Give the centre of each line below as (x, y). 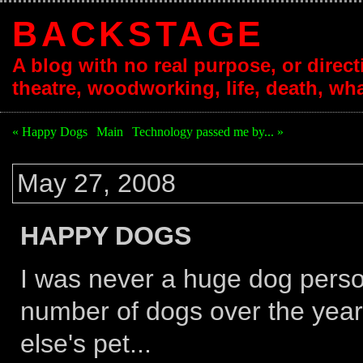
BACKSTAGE (139, 34)
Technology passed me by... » (208, 132)
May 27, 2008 (96, 183)
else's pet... (86, 344)
